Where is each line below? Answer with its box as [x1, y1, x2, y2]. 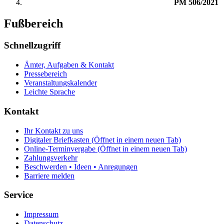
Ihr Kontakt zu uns [24, 126, 83, 135]
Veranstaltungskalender [24, 78, 97, 87]
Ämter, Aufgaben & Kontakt [24, 60, 114, 69]
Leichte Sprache [24, 87, 75, 96]
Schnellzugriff [4, 40, 60, 51]
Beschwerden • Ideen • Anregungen [24, 162, 137, 171]
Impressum [24, 210, 58, 219]
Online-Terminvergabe [24, 144, 95, 153]
